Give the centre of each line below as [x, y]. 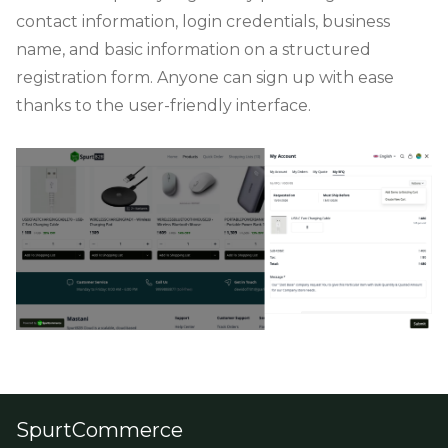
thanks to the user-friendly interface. [163, 106]
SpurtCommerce [99, 429]
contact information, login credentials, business [203, 22]
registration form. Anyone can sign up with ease [205, 78]
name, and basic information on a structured [193, 50]
